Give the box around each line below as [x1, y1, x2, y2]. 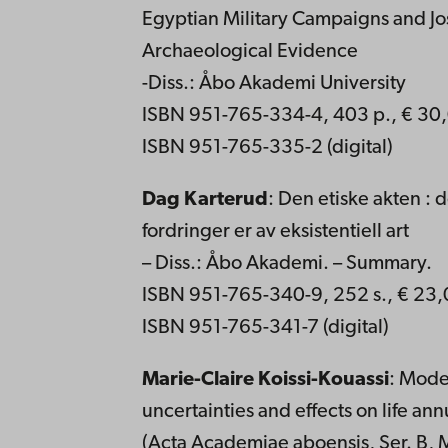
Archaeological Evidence [141, 41, 358, 62]
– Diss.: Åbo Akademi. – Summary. [141, 253, 432, 274]
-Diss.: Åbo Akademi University [141, 73, 406, 94]
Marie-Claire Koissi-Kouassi [141, 369, 389, 390]
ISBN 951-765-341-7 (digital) [141, 317, 389, 338]
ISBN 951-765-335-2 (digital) [141, 137, 393, 158]
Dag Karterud [141, 189, 268, 210]
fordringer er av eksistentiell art [141, 221, 409, 242]
